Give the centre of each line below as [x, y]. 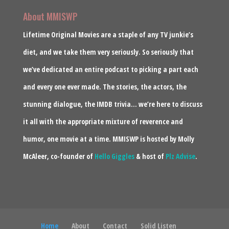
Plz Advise [180, 156]
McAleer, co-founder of [59, 156]
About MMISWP [50, 17]
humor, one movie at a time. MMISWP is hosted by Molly [108, 139]
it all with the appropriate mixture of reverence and [103, 122]
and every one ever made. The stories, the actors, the [105, 87]
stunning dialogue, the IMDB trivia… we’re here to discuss [112, 104]
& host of [150, 156]
